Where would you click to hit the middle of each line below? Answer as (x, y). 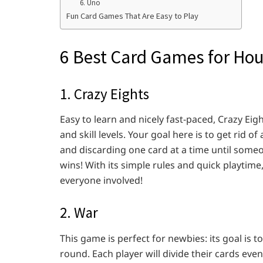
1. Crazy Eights (104, 94)
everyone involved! (101, 181)
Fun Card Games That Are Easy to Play (132, 16)
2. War (79, 213)
